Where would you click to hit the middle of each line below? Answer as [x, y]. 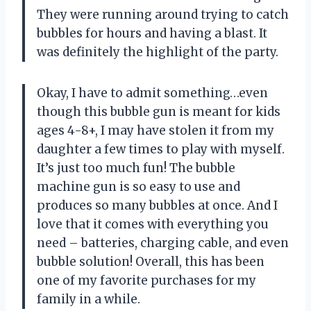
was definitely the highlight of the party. [158, 52]
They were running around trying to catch [163, 15]
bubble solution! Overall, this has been [151, 262]
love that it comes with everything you [153, 225]
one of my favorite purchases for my [146, 281]
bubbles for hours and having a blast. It [152, 34]
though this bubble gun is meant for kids [159, 112]
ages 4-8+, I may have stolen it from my [155, 131]
